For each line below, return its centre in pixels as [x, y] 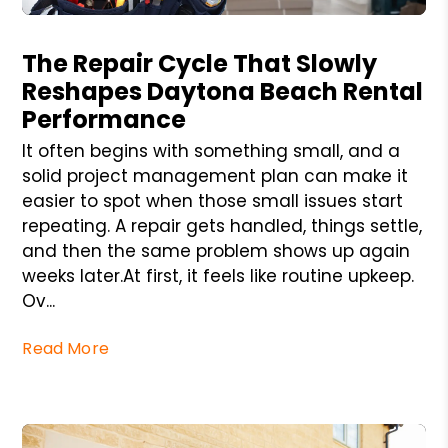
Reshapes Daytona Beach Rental [223, 92]
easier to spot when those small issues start [213, 201]
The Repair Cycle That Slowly [200, 64]
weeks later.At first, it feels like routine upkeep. [218, 276]
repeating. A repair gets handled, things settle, [222, 226]
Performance [104, 120]
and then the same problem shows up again [216, 251]
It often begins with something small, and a [211, 151]
